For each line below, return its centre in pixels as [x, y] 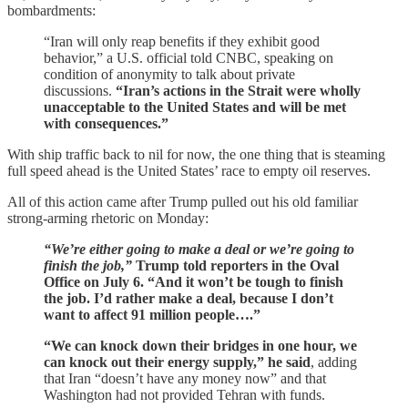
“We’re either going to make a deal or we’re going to [199, 249]
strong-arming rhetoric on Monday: [108, 218]
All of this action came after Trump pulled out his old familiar [183, 201]
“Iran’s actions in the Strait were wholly [238, 90]
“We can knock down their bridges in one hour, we [200, 345]
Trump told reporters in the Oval [235, 265]
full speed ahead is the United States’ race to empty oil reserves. [189, 170]
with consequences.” [106, 123]
